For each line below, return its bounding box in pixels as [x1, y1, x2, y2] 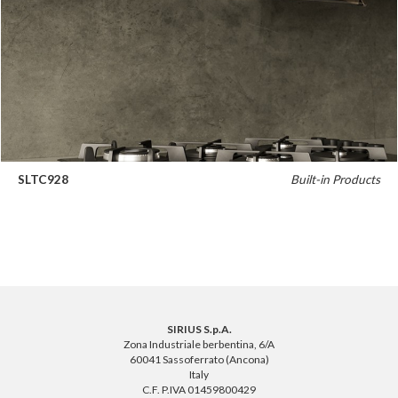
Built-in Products [291, 172, 380, 187]
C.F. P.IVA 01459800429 [142, 383, 256, 396]
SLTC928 [18, 172, 68, 187]
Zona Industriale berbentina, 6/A [123, 338, 275, 351]
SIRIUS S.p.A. [166, 322, 232, 336]
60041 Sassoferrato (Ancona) [129, 353, 269, 366]
